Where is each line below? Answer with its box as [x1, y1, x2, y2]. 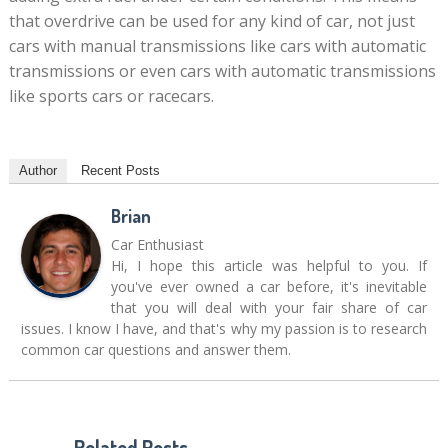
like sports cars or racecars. [8, 85, 214, 107]
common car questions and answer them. [20, 340, 291, 359]
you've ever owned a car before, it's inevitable [110, 277, 428, 296]
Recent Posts [80, 163, 160, 178]
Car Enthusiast [110, 235, 204, 254]
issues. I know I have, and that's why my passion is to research [20, 319, 428, 338]
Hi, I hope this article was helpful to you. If [110, 256, 428, 275]
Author [18, 163, 57, 178]
